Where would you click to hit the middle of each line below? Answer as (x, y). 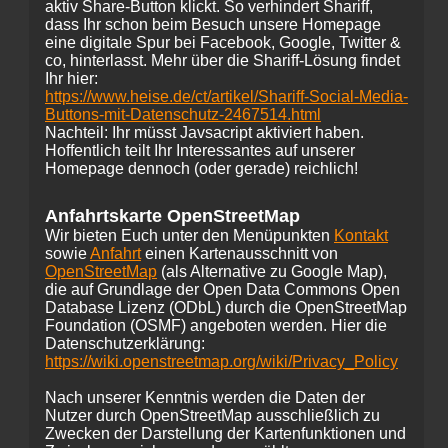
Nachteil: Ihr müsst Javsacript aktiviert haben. (204, 132)
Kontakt (361, 235)
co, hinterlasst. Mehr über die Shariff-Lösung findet (222, 60)
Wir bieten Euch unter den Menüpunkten (189, 235)
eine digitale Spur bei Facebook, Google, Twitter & (223, 42)
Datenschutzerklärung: (125, 343)
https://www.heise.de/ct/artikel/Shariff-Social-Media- (226, 96)
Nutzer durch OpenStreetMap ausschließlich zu (212, 415)
